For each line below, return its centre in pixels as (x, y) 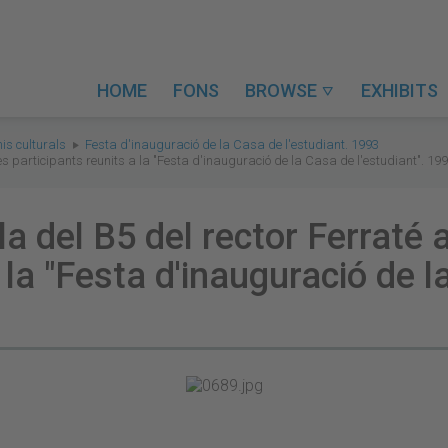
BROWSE (283, 90)
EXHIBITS (399, 90)
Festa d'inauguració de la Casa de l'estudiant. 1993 (232, 144)
